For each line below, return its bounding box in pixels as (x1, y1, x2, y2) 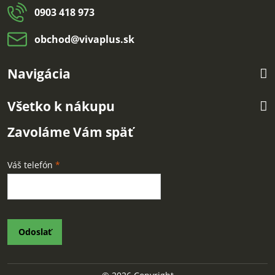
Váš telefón (7, 159, 55, 171)
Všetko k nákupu (7, 98, 115, 115)
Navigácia (7, 65, 71, 82)
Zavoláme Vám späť (7, 123, 133, 141)
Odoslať (18, 226, 52, 238)
